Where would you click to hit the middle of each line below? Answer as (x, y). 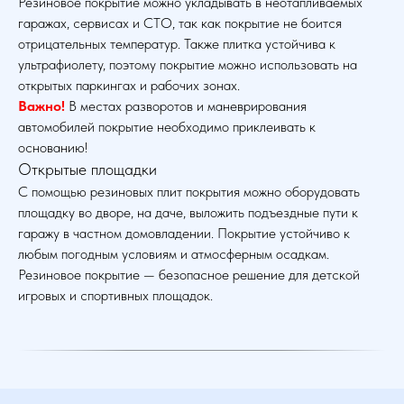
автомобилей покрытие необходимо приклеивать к (167, 126)
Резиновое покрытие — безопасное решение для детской (189, 274)
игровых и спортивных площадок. (115, 295)
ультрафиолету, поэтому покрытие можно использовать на (188, 64)
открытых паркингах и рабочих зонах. (129, 85)
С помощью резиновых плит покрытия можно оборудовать (189, 191)
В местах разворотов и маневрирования (188, 106)
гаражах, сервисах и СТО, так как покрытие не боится (180, 23)
